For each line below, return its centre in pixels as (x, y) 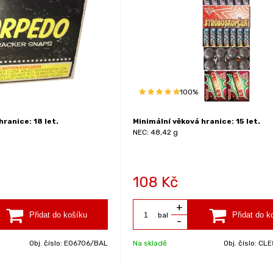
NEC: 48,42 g (156, 132)
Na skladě (150, 243)
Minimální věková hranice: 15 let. (197, 121)
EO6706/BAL (86, 243)
